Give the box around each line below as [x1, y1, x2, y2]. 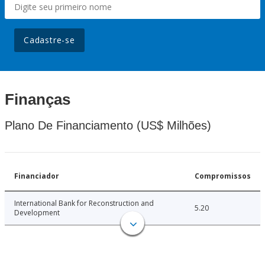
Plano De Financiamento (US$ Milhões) [5, 119, 211, 132]
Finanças [5, 91, 70, 109]
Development [14, 208, 60, 218]
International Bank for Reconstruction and [14, 198, 154, 209]
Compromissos [195, 171, 251, 182]
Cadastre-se [24, 34, 75, 46]
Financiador [14, 171, 59, 182]
